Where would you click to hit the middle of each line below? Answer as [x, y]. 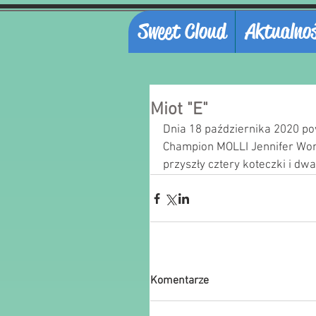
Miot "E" [179, 110]
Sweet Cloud [182, 31]
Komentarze [180, 281]
